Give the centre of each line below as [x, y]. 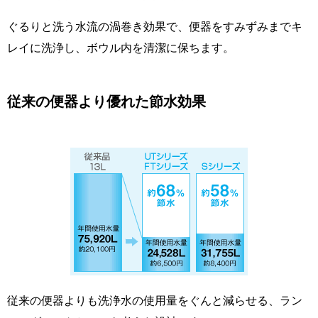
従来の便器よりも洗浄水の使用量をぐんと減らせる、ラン [155, 300]
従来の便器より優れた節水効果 [106, 101]
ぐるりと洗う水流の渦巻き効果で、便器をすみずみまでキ [155, 26]
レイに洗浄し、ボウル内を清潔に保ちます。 [121, 47]
